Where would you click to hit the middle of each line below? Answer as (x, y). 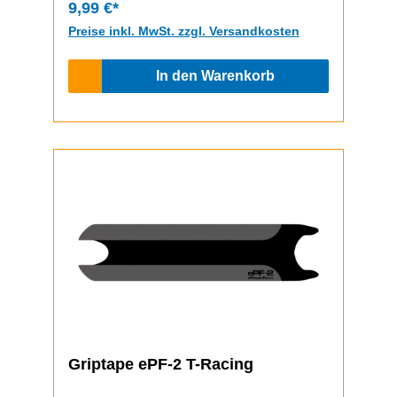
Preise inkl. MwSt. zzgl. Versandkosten (184, 31)
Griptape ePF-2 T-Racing (161, 364)
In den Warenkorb (215, 76)
